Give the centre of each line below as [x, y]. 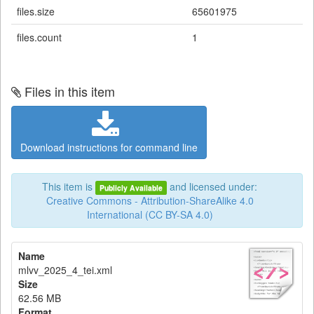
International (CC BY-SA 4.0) [150, 214]
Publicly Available [131, 187]
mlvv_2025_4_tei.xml [65, 270]
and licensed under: [212, 186]
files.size [36, 11]
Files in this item [70, 91]
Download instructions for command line [109, 147]
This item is [68, 186]
